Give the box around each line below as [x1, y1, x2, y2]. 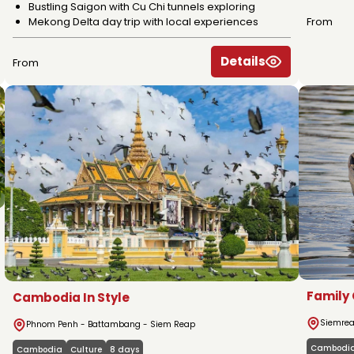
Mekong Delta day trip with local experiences [28, 13, 258, 29]
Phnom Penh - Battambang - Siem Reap [26, 318, 195, 330]
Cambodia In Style [13, 288, 130, 306]
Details [220, 52, 265, 70]
